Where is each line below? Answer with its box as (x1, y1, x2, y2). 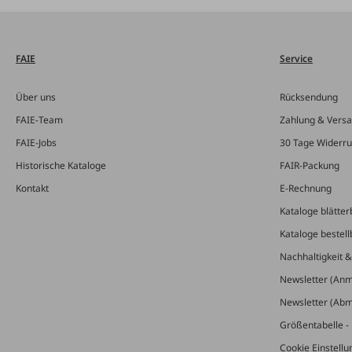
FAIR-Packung (280, 159, 339, 172)
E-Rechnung (280, 181, 332, 195)
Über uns (16, 90, 56, 104)
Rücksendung (280, 90, 338, 104)
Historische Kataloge (16, 159, 106, 172)
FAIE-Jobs (16, 136, 57, 149)
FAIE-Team (16, 113, 63, 126)
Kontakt (16, 181, 49, 195)
